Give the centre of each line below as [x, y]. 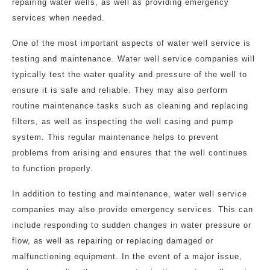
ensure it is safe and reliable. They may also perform [120, 90]
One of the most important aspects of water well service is [131, 43]
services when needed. [58, 18]
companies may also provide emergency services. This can [133, 209]
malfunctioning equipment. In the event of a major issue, [127, 256]
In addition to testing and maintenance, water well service [130, 194]
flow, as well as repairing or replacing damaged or [113, 241]
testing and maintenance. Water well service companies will [133, 59]
